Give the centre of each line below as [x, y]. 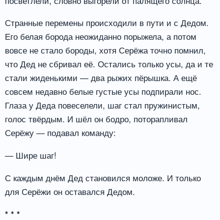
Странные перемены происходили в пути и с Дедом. [107, 23]
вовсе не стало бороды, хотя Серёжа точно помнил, [105, 50]
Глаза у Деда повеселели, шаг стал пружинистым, [102, 105]
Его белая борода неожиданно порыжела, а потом [101, 36]
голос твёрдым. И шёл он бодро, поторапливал [96, 119]
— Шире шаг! [31, 155]
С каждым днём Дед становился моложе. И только [103, 178]
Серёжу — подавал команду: [60, 133]
